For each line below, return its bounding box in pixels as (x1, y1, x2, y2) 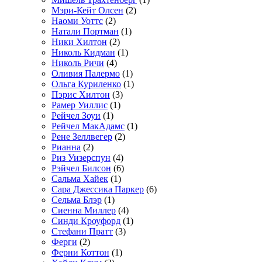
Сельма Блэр (51, 194, 102, 205)
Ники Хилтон (51, 36, 107, 47)
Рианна (51, 142, 81, 152)
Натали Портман (51, 26, 119, 36)
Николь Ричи (51, 57, 104, 68)
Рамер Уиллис (51, 99, 108, 110)
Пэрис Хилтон (51, 89, 110, 99)
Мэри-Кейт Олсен (51, 5, 123, 15)
